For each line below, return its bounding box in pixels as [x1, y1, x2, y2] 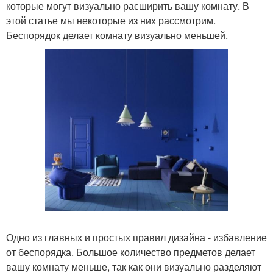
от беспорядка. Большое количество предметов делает [6, 245, 255, 260]
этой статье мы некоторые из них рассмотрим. [6, 13, 216, 28]
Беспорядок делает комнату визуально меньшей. [6, 28, 228, 43]
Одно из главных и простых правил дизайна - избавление [6, 230, 267, 245]
